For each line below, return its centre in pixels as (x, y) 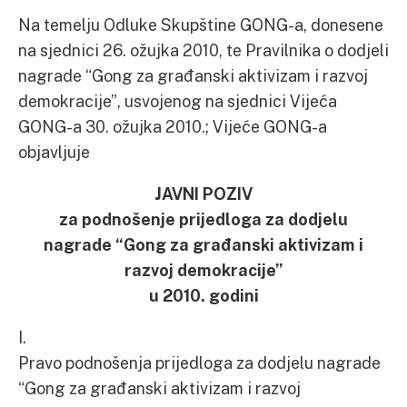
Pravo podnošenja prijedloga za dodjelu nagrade (199, 362)
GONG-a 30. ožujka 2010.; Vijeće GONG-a (173, 126)
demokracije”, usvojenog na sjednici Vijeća (178, 101)
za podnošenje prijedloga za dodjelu (203, 219)
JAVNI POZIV (203, 194)
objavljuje (54, 152)
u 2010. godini (203, 295)
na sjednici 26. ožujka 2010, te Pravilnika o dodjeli (203, 50)
